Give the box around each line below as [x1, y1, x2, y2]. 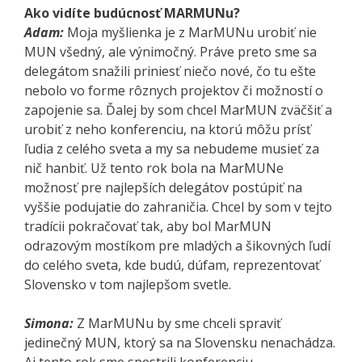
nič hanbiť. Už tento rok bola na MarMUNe [24, 158, 284, 177]
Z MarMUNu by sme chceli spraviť [77, 314, 281, 332]
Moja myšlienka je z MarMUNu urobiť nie [67, 23, 317, 41]
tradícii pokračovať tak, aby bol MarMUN [24, 217, 271, 235]
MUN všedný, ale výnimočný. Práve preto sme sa [24, 42, 317, 61]
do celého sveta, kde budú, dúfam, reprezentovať [24, 255, 320, 274]
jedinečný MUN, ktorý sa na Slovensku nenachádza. [24, 333, 335, 351]
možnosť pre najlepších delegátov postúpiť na [24, 178, 302, 196]
